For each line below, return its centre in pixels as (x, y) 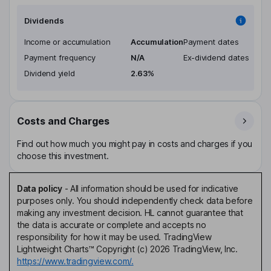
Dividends (44, 20)
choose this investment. (63, 155)
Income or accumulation (67, 41)
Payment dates (211, 41)
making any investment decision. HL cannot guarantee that (130, 212)
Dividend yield (50, 73)
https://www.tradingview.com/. (75, 261)
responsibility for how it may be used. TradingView (114, 237)
